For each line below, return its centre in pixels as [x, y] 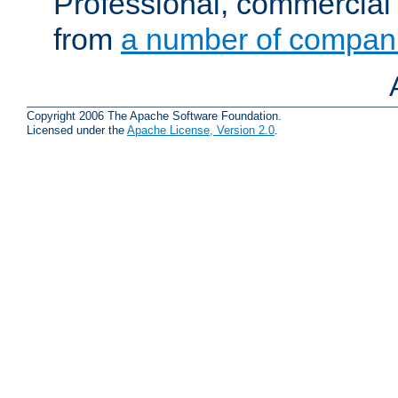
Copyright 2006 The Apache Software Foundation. [154, 116]
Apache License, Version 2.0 [201, 131]
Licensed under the [77, 131]
